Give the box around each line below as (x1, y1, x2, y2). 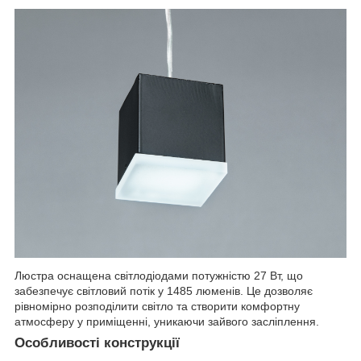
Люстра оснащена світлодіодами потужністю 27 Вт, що (15, 268, 303, 282)
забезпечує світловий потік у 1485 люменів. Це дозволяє (15, 284, 313, 297)
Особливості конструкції (15, 334, 180, 351)
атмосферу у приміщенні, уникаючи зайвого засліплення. (15, 314, 319, 328)
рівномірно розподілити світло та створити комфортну (15, 299, 300, 313)
